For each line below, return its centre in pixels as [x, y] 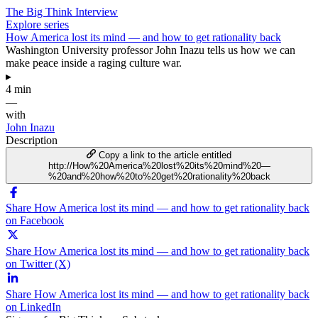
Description [32, 140]
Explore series [37, 24]
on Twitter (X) [38, 263]
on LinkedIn [33, 307]
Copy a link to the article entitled [165, 155]
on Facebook [35, 220]
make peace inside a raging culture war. [94, 62]
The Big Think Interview [62, 11]
